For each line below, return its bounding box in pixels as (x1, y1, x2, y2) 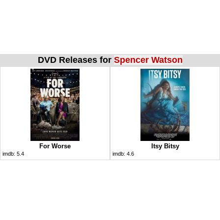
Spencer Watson (113, 55, 183, 65)
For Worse (39, 142, 71, 150)
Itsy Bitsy (151, 142, 179, 150)
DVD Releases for (37, 55, 114, 65)
